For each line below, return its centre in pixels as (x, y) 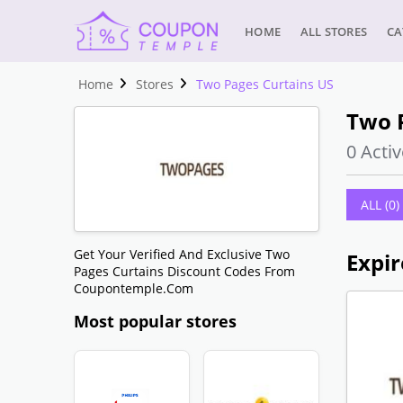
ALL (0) (380, 205)
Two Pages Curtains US (265, 84)
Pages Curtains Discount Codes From (185, 271)
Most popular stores (156, 321)
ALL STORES (334, 31)
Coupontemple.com (134, 288)
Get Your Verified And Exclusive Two (182, 254)
